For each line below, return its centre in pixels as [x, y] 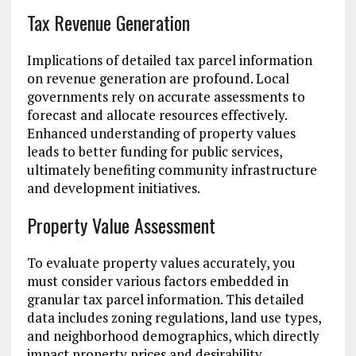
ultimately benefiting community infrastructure [172, 170]
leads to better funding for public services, [154, 152]
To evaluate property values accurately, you [161, 263]
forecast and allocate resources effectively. [157, 115]
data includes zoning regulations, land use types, [174, 318]
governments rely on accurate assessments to [166, 97]
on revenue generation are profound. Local [158, 79]
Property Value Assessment [121, 225]
